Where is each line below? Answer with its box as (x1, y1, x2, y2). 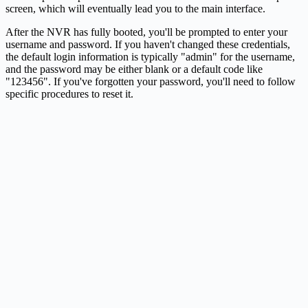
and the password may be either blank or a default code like (5, 63, 263, 75)
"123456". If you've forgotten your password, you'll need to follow (5, 75, 296, 87)
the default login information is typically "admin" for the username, (5, 50, 295, 63)
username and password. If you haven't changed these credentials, (5, 38, 290, 50)
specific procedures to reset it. (5, 87, 133, 100)
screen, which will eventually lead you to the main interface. (5, 2, 265, 14)
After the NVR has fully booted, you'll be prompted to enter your (5, 25, 287, 38)
